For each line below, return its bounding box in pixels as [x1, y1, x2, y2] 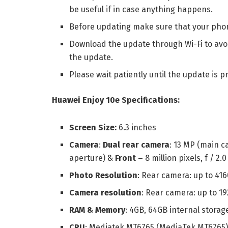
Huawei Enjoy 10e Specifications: [52, 95, 180, 105]
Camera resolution [69, 188, 142, 198]
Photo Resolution [69, 170, 138, 181]
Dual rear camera [103, 140, 170, 150]
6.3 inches [117, 123, 157, 133]
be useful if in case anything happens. [69, 5, 213, 15]
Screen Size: [69, 123, 117, 133]
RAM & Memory [69, 205, 126, 215]
